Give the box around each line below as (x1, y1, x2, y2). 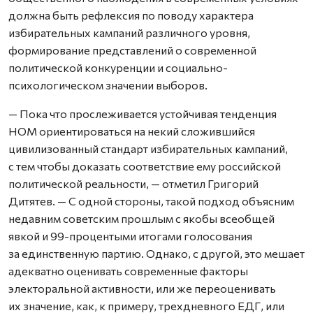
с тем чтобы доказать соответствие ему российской (8, 159, 281, 173)
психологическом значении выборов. (8, 78, 208, 92)
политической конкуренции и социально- (8, 60, 228, 74)
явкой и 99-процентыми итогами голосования (8, 228, 252, 242)
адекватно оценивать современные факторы (8, 263, 248, 277)
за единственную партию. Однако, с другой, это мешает (8, 246, 305, 260)
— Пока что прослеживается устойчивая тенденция (8, 106, 277, 120)
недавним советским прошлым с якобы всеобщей (8, 211, 275, 225)
